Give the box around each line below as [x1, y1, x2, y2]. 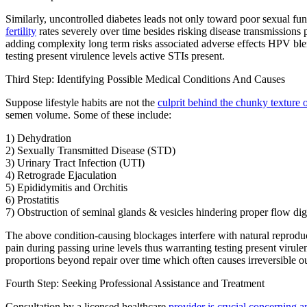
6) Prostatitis [5, 194, 59, 206]
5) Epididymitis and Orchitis [5, 182, 127, 194]
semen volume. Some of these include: [5, 109, 171, 121]
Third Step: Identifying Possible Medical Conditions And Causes [5, 73, 285, 86]
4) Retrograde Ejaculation [5, 169, 116, 182]
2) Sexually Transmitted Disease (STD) [5, 145, 175, 157]
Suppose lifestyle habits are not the [5, 97, 158, 109]
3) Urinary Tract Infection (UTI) [5, 157, 145, 169]
